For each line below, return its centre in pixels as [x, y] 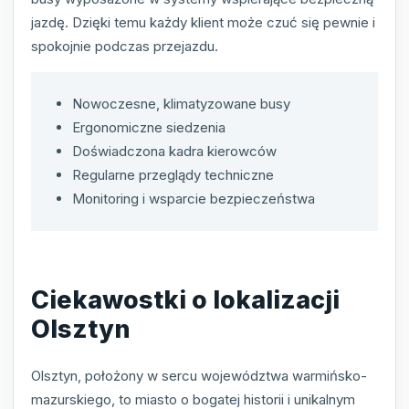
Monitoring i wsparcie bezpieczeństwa [194, 199]
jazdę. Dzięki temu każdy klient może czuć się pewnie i [203, 23]
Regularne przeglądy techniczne [173, 175]
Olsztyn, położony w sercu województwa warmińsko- [199, 376]
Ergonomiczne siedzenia [149, 128]
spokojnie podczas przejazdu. [125, 47]
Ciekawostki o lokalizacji [185, 299]
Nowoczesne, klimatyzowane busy [181, 104]
